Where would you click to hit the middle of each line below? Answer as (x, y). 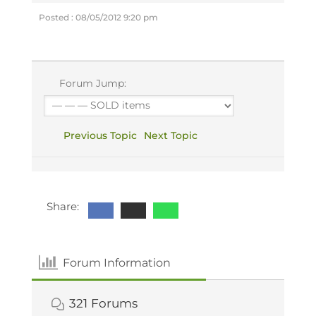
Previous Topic (98, 135)
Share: (63, 206)
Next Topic (174, 135)
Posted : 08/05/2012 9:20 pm (98, 17)
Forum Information (117, 262)
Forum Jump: (92, 83)
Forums (114, 303)
